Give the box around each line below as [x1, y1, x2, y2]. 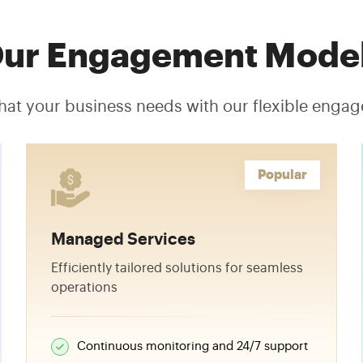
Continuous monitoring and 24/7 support [77, 340, 309, 352]
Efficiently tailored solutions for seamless [51, 262, 304, 275]
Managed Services [51, 232, 196, 248]
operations [51, 281, 118, 294]
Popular [257, 169, 307, 181]
